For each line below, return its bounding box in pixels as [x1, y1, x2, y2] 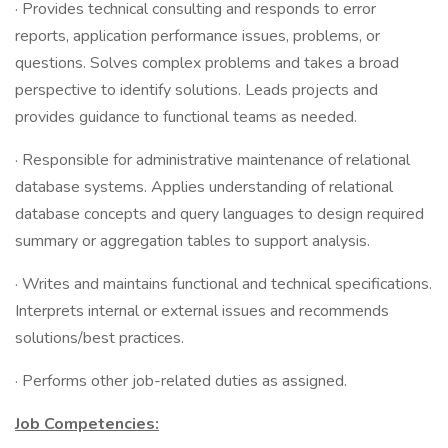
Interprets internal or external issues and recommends [15, 300, 389, 322]
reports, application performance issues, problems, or [15, 25, 380, 47]
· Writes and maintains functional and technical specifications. [15, 273, 432, 295]
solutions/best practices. [15, 327, 184, 349]
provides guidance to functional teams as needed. [15, 106, 357, 128]
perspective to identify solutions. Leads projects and [15, 79, 378, 101]
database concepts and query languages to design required [15, 203, 424, 225]
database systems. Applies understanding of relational [15, 176, 393, 198]
